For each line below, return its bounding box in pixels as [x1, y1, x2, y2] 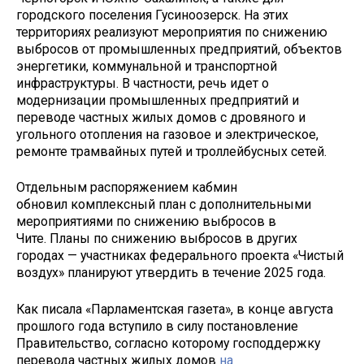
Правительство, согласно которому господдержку [16, 336, 320, 352]
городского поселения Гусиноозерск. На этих [16, 6, 288, 23]
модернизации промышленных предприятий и [16, 92, 299, 108]
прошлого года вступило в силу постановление [16, 318, 298, 335]
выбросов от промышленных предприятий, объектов [16, 41, 342, 57]
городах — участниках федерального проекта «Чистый [16, 248, 344, 264]
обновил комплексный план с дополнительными [16, 197, 311, 213]
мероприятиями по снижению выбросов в [16, 214, 276, 230]
